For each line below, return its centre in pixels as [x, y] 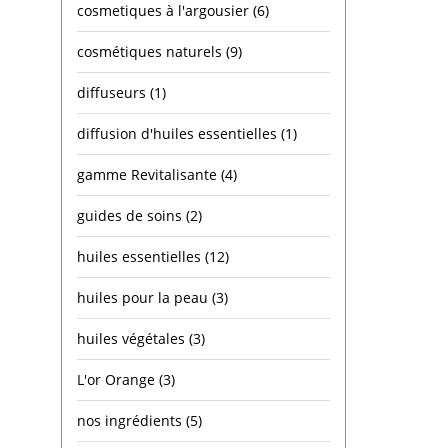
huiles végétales [133, 338]
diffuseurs [113, 92]
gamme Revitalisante [149, 174]
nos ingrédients [131, 420]
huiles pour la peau [144, 297]
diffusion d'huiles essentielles [179, 133]
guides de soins [131, 215]
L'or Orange [118, 379]
